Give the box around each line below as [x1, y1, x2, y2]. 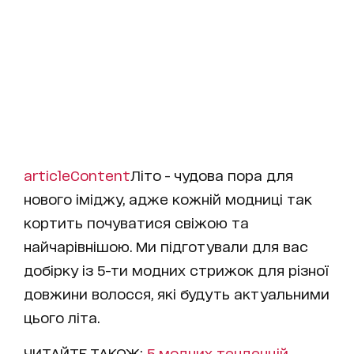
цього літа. [24, 309, 104, 325]
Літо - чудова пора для [130, 167, 293, 183]
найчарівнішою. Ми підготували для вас [24, 238, 308, 254]
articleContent [24, 167, 130, 183]
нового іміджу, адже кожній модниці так [24, 190, 312, 206]
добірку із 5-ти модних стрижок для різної [24, 262, 329, 277]
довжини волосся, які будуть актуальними [24, 285, 330, 301]
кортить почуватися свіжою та [24, 214, 249, 230]
